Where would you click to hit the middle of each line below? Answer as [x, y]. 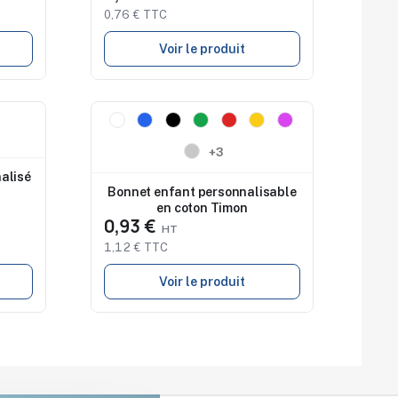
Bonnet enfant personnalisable [202, 191]
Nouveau [132, 121]
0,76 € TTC [135, 15]
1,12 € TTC [136, 247]
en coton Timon [202, 207]
